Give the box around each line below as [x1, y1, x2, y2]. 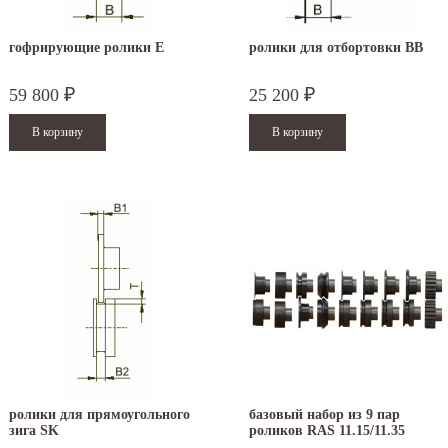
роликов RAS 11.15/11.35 [249, 423, 405, 439]
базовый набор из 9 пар [249, 407, 400, 423]
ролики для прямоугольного [9, 407, 190, 423]
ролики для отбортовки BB [249, 40, 423, 56]
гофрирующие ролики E [9, 40, 164, 56]
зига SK [9, 423, 59, 439]
